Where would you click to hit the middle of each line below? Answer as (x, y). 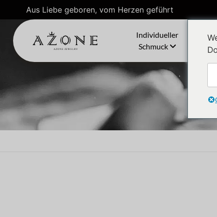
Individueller (157, 35)
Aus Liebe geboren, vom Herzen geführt (100, 10)
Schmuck (154, 46)
